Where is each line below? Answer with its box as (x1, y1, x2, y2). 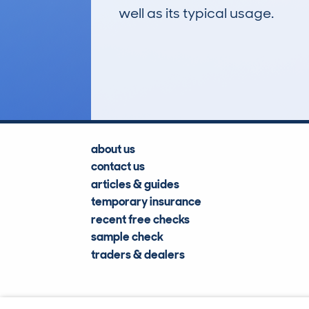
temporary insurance (91, 194, 201, 210)
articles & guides (91, 176, 179, 192)
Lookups (176, 57, 228, 74)
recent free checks (91, 211, 190, 227)
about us (91, 141, 135, 157)
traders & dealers (91, 246, 185, 262)
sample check (91, 229, 163, 245)
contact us (91, 159, 145, 175)
